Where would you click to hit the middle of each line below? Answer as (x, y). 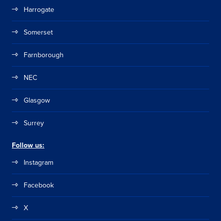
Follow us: (28, 145)
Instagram (38, 162)
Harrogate (39, 9)
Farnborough (44, 55)
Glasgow (37, 100)
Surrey (34, 123)
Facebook (39, 185)
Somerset (38, 32)
